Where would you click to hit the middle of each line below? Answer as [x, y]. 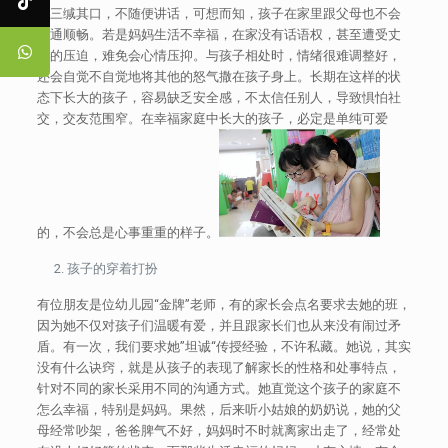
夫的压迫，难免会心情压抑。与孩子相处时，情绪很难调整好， [218, 55]
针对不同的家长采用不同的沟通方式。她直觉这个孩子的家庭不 [218, 388]
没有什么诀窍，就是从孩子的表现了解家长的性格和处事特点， [218, 367]
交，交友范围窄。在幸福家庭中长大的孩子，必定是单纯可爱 [212, 118]
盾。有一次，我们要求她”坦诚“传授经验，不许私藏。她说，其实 [223, 346]
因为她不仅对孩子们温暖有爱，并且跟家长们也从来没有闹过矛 [218, 325]
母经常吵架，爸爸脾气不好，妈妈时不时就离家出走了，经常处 [218, 430]
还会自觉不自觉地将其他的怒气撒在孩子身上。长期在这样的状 [218, 76]
